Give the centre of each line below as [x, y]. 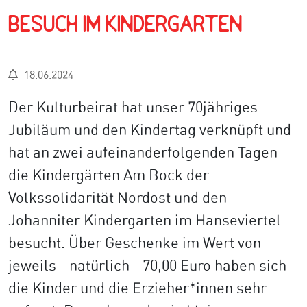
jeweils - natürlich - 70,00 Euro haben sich [147, 265]
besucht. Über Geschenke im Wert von [135, 242]
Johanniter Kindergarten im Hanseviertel [145, 220]
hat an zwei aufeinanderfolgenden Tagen [143, 152]
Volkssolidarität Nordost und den [118, 197]
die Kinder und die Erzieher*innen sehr [137, 287]
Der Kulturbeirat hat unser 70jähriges [133, 107]
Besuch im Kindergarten [125, 25]
